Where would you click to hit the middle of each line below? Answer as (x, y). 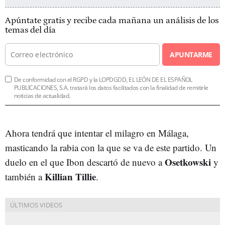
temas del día (30, 30)
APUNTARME (191, 54)
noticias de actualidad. (42, 95)
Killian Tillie (70, 176)
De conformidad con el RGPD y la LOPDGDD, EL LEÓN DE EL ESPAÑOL (103, 79)
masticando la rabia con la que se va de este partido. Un (111, 147)
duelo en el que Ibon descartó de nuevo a (85, 162)
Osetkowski (188, 162)
